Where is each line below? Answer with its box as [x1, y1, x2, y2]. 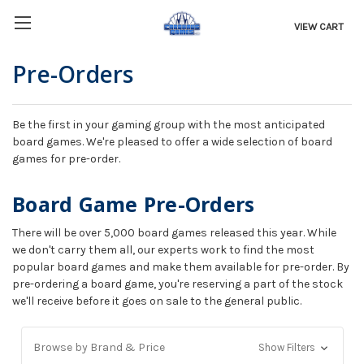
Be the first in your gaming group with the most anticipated [12, 118, 325, 132]
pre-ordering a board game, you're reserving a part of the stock [12, 277, 343, 292]
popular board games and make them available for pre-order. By [12, 260, 349, 275]
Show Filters [258, 341, 318, 354]
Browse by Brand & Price [32, 340, 165, 355]
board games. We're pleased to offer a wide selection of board [12, 135, 332, 149]
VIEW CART [294, 20, 344, 32]
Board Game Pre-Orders [12, 190, 255, 219]
